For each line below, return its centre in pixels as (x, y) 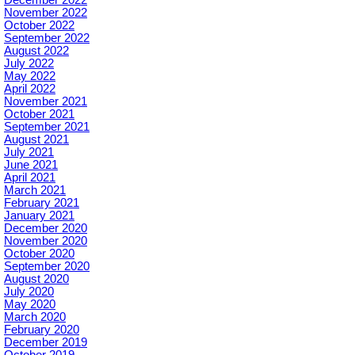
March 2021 (35, 191)
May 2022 (30, 76)
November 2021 (46, 102)
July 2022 (29, 64)
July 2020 (29, 292)
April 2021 (30, 178)
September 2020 (47, 267)
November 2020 (46, 241)
